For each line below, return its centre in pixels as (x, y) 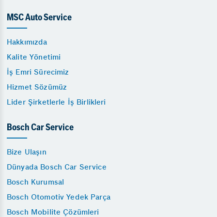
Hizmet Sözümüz (37, 87)
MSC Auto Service (39, 18)
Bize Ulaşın (27, 152)
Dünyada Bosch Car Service (57, 167)
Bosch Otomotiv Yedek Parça (59, 197)
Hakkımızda (27, 42)
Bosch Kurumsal (36, 182)
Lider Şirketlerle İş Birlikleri (56, 102)
